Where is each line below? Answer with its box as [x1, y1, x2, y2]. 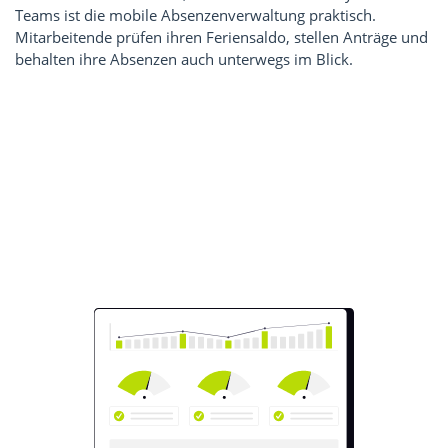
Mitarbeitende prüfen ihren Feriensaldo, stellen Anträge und [15, 27, 428, 48]
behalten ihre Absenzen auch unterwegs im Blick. [15, 49, 353, 70]
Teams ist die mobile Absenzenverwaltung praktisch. [15, 5, 376, 26]
